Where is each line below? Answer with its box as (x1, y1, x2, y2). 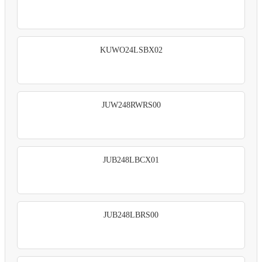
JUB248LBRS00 (104, 210, 158, 219)
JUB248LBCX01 (103, 155, 159, 164)
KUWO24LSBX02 (99, 45, 163, 54)
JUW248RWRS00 (101, 100, 161, 109)
